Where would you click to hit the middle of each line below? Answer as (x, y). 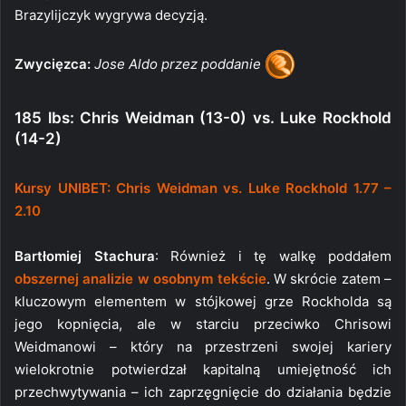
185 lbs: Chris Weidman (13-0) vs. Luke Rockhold (203, 117)
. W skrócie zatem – (329, 278)
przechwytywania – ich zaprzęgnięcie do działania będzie (203, 391)
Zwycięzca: (53, 63)
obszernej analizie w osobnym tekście (140, 278)
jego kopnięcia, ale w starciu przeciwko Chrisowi (203, 324)
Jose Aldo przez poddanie (178, 63)
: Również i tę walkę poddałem (273, 256)
